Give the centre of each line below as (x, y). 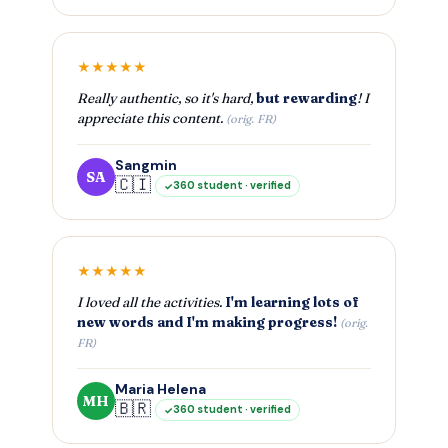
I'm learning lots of (292, 302)
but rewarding (306, 98)
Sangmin (146, 165)
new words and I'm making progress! (207, 322)
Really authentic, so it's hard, (166, 98)
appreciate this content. (151, 118)
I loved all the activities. (151, 302)
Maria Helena (160, 389)
